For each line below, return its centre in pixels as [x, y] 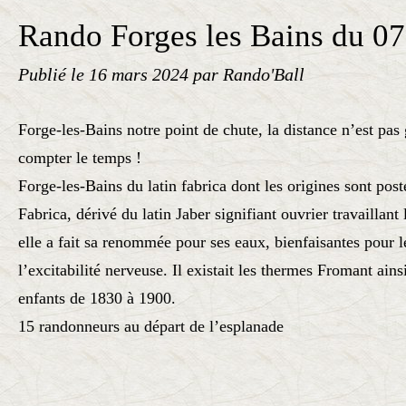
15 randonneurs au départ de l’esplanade [151, 326]
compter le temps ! [80, 158]
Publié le [53, 74]
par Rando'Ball [249, 74]
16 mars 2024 [141, 74]
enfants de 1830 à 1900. [97, 298]
